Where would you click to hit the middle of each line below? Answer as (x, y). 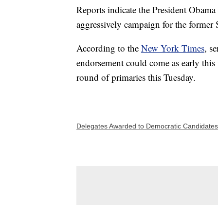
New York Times (173, 48)
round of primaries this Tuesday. (136, 77)
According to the (109, 48)
